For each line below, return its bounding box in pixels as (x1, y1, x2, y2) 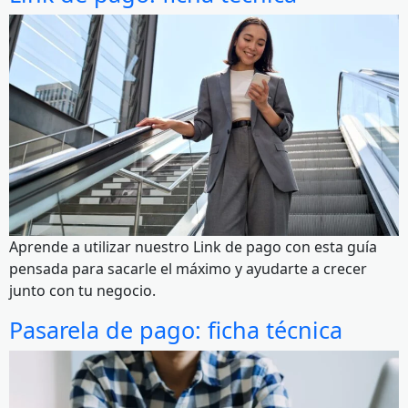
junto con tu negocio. (9, 280, 156, 301)
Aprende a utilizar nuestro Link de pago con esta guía (9, 237, 377, 258)
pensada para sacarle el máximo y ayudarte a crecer (9, 259, 367, 280)
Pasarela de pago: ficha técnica (9, 314, 342, 346)
